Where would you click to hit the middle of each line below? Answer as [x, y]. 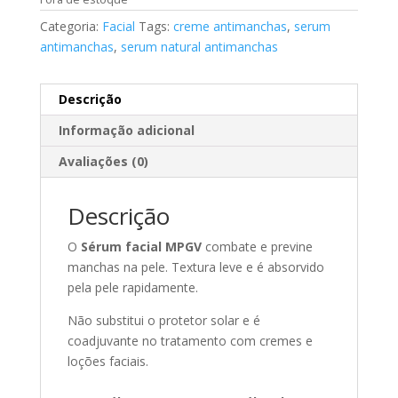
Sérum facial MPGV [141, 247]
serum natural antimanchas [199, 47]
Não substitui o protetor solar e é [163, 321]
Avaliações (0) [103, 162]
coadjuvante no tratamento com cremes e [190, 341]
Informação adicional [126, 131]
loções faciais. [107, 362]
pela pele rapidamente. [132, 288]
